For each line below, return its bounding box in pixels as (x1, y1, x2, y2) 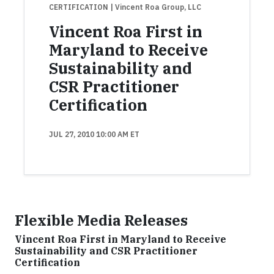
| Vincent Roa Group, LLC (110, 2, 201, 12)
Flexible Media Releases (15, 211, 188, 229)
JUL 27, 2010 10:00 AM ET (49, 130, 139, 139)
